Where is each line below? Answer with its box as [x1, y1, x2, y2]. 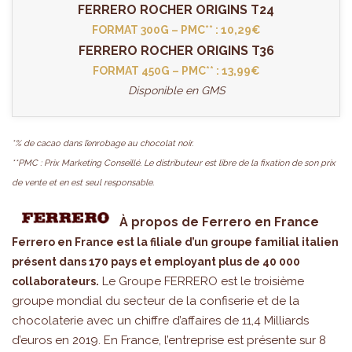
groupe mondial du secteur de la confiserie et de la [12, 293, 299, 308]
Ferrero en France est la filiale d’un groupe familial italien [12, 235, 339, 248]
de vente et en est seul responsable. [12, 177, 154, 188]
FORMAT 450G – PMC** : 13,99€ [92, 64, 260, 77]
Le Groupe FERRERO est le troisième [99, 273, 304, 288]
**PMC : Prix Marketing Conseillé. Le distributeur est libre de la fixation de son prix [12, 157, 335, 168]
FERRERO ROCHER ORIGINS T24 [78, 2, 274, 17]
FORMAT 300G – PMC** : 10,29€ [91, 23, 261, 36]
